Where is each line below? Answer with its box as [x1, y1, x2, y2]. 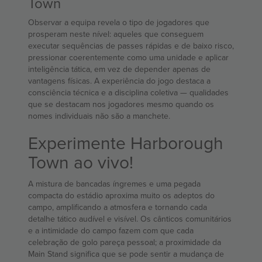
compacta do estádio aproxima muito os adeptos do [28, 189, 215, 202]
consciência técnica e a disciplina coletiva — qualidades [28, 87, 180, 99]
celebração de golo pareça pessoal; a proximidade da [28, 236, 221, 249]
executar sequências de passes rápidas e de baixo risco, [28, 40, 234, 52]
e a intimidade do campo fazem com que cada [28, 225, 194, 237]
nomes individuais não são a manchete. [28, 110, 170, 122]
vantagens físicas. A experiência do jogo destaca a [28, 75, 211, 87]
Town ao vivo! [28, 150, 133, 175]
